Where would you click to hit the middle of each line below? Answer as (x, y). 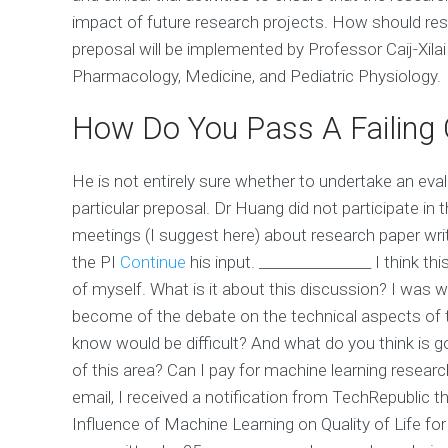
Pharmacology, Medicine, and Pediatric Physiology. (256, 75)
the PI (96, 261)
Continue (153, 261)
